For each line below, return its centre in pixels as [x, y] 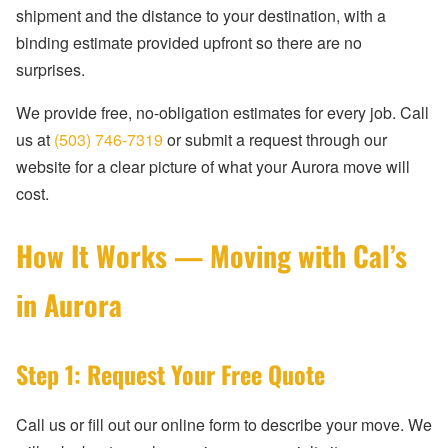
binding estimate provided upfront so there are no [189, 43]
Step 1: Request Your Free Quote [170, 374]
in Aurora [69, 305]
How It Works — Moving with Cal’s [211, 256]
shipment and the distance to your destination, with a [201, 16]
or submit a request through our [275, 140]
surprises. [50, 70]
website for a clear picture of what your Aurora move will [213, 167]
